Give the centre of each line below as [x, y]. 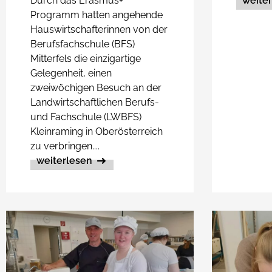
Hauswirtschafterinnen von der [99, 29]
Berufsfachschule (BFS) [83, 44]
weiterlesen [64, 160]
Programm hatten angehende [97, 15]
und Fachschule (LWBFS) [86, 117]
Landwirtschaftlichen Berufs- [95, 102]
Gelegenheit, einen [71, 73]
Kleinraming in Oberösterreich [97, 131]
